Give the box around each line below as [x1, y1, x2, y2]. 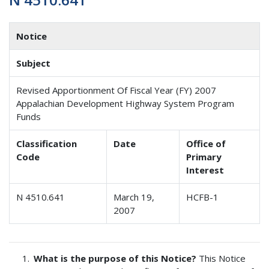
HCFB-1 [186, 190, 219, 203]
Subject [16, 56, 51, 69]
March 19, [113, 190, 155, 203]
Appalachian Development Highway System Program [16, 97, 235, 109]
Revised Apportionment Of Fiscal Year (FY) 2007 [16, 83, 217, 96]
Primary [186, 150, 222, 163]
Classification [16, 137, 77, 150]
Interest [186, 163, 225, 176]
